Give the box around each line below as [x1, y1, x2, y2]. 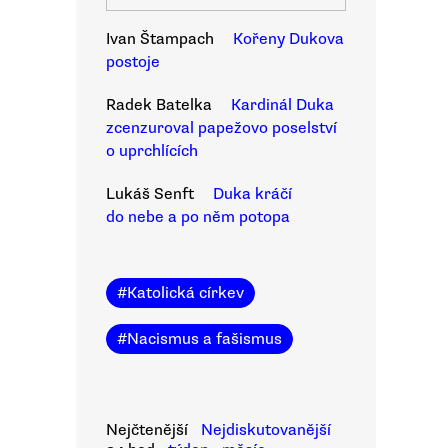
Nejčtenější [106, 420, 188, 440]
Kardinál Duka [231, 95, 334, 115]
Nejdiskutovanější [200, 420, 331, 440]
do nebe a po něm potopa [106, 207, 290, 227]
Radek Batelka [106, 95, 212, 115]
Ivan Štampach [106, 29, 214, 49]
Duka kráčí [213, 184, 292, 204]
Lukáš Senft [106, 184, 194, 204]
